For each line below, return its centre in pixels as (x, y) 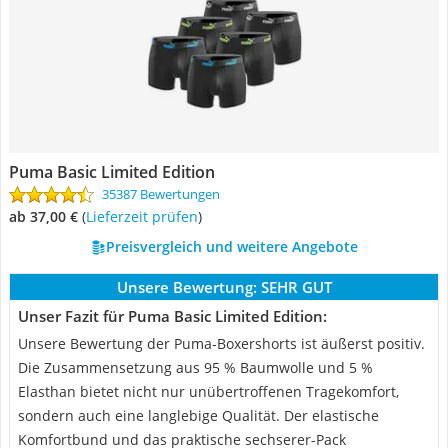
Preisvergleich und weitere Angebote (231, 246)
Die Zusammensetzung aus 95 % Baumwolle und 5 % (195, 367)
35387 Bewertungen (161, 194)
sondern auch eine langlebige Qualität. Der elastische (198, 415)
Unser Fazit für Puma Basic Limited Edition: (172, 316)
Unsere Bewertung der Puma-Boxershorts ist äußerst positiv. (221, 343)
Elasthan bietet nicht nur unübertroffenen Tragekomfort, (208, 391)
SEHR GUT (296, 287)
